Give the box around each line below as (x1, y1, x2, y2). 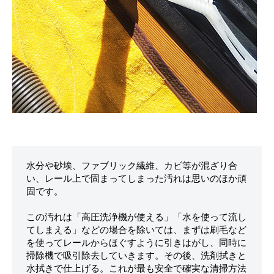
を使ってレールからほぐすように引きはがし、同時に (26, 237, 246, 249)
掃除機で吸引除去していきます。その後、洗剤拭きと (26, 250, 246, 262)
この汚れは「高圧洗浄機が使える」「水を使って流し (26, 212, 246, 223)
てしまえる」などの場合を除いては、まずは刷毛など (26, 224, 246, 236)
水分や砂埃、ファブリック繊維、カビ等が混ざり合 (26, 160, 237, 172)
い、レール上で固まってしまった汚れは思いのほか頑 (26, 173, 246, 185)
